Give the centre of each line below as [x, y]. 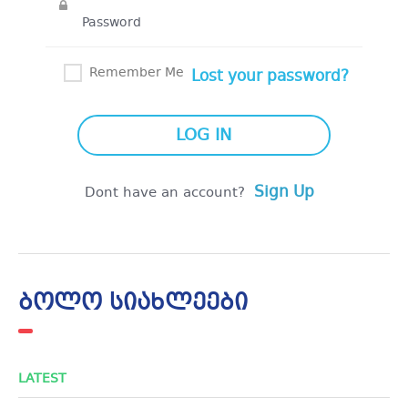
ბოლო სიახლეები [133, 305]
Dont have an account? [165, 194]
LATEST [42, 379]
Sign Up [284, 193]
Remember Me [137, 73]
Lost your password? [270, 77]
